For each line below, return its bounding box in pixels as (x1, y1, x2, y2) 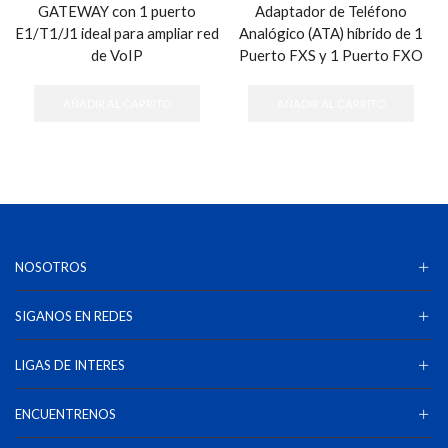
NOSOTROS (15, 259, 87, 276)
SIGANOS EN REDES (15, 308, 133, 325)
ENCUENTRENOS (15, 406, 116, 423)
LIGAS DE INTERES (15, 357, 125, 374)
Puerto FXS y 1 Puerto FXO (239, 46, 423, 65)
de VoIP (91, 46, 143, 65)
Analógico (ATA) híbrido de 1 (239, 24, 423, 43)
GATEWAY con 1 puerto (38, 2, 196, 21)
